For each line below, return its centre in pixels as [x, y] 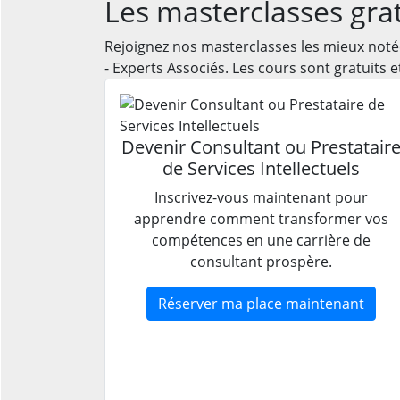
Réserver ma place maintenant [261, 303]
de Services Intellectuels [261, 168]
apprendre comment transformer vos [261, 218]
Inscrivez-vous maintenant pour [261, 197]
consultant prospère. [261, 261]
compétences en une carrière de [261, 240]
